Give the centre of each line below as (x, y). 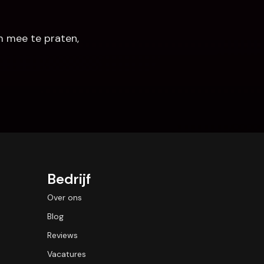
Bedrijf (69, 179)
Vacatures (67, 254)
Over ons (65, 197)
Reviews (62, 235)
